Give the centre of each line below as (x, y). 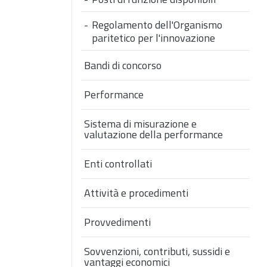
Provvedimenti (117, 222)
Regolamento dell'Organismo (157, 25)
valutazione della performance (153, 135)
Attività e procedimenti (136, 193)
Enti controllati (118, 164)
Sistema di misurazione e (140, 124)
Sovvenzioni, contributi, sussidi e (157, 252)
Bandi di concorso (123, 66)
